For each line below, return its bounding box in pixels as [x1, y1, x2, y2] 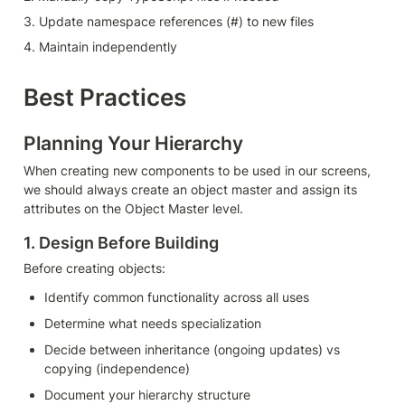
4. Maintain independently [24, 39, 177, 55]
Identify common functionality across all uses [44, 288, 309, 305]
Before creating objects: [24, 259, 165, 276]
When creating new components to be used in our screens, [24, 163, 371, 179]
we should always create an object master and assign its [24, 182, 357, 198]
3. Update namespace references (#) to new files [24, 14, 314, 30]
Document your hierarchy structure [44, 386, 250, 402]
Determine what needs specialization [44, 315, 261, 331]
